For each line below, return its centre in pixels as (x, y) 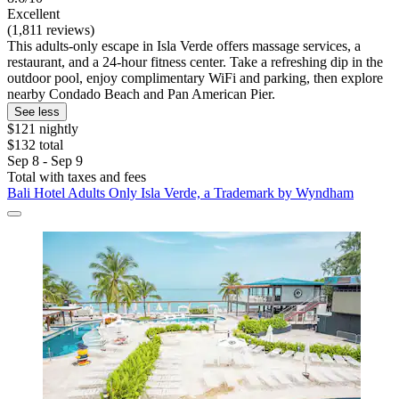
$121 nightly (43, 129)
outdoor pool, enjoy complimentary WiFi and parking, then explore (195, 78)
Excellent (33, 14)
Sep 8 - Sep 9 (45, 161)
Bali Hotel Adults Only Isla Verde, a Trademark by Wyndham (180, 193)
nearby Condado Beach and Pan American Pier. (141, 94)
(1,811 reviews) (51, 30)
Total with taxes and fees (77, 177)
